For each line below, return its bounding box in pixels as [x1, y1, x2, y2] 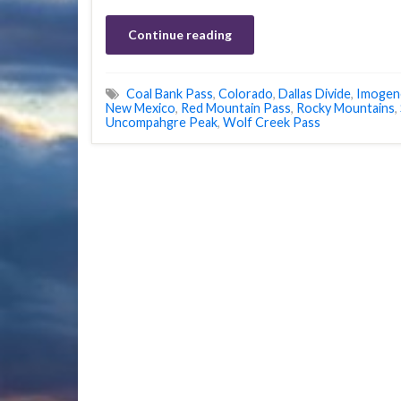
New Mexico [106, 100, 175, 115]
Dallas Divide [278, 86, 351, 101]
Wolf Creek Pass [223, 115, 320, 130]
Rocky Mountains [296, 100, 395, 115]
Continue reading [128, 27, 232, 42]
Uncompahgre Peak [106, 115, 218, 130]
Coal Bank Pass [126, 86, 213, 101]
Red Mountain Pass [181, 100, 291, 115]
